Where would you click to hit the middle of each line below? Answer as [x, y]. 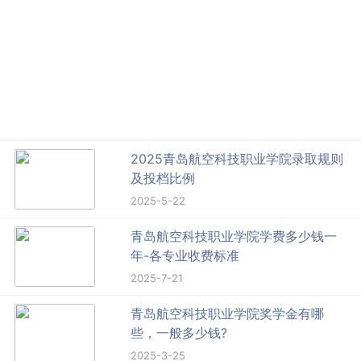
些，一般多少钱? [179, 333]
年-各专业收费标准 [185, 256]
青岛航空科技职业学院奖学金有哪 [228, 314]
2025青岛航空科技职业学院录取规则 [237, 159]
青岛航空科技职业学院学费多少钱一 [234, 237]
